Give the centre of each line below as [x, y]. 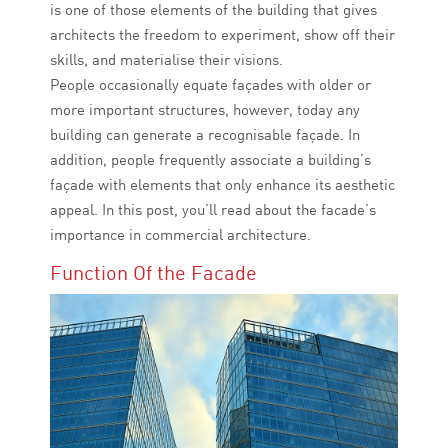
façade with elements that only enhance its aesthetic [222, 185]
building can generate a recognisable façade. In [205, 135]
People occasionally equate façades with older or [210, 85]
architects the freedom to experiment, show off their [222, 35]
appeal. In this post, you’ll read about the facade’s [213, 210]
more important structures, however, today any [205, 110]
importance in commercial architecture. [180, 235]
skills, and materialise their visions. [166, 60]
